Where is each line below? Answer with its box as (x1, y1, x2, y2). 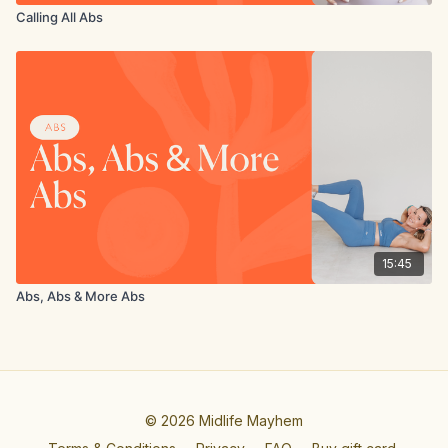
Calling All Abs (16, 8, 103, 25)
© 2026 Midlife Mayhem (145, 412, 303, 429)
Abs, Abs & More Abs (16, 287, 145, 304)
